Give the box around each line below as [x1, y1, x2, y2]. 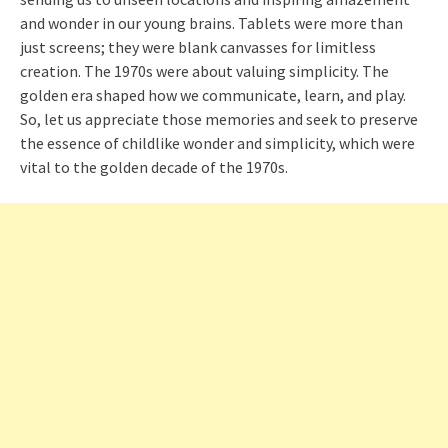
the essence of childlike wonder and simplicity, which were [20, 132, 415, 153]
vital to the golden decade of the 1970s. [20, 156, 288, 177]
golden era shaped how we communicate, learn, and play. [20, 84, 406, 105]
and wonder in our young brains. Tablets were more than [20, 12, 403, 33]
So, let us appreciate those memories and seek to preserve [20, 108, 418, 129]
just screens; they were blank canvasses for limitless [20, 36, 376, 57]
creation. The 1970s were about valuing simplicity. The [20, 60, 389, 81]
